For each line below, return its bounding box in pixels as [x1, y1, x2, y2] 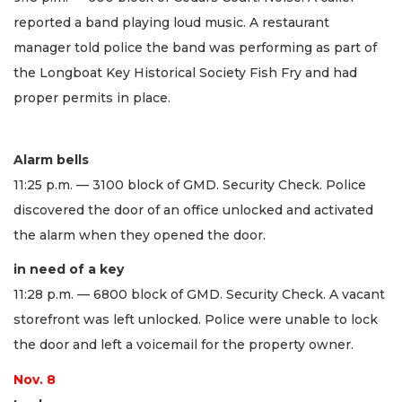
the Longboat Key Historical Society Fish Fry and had [13, 65, 357, 82]
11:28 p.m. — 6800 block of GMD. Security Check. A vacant [13, 286, 385, 303]
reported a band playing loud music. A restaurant [13, 14, 329, 31]
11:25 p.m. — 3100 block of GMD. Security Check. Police [13, 176, 366, 193]
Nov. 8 [13, 371, 56, 388]
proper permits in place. [13, 90, 170, 107]
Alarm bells [13, 151, 89, 168]
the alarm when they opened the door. [13, 226, 266, 243]
